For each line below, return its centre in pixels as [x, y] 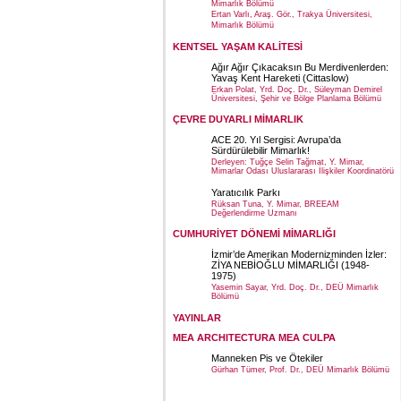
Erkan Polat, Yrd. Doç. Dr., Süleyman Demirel [297, 89]
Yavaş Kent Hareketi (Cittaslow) [280, 77]
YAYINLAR [197, 317]
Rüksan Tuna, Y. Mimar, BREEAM [275, 204]
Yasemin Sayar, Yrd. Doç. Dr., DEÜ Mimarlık [295, 287]
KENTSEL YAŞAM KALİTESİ [238, 47]
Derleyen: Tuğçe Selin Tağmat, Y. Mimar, [288, 162]
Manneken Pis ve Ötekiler [267, 358]
